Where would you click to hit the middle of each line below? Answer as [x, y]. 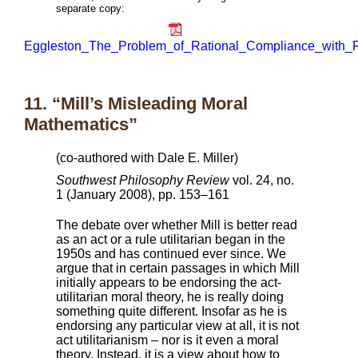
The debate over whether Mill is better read [177, 225]
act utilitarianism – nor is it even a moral [167, 340]
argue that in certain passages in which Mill [178, 268]
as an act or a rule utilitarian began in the [171, 240]
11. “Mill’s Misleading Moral [136, 104]
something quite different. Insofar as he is [171, 312]
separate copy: [90, 9]
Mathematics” [81, 125]
